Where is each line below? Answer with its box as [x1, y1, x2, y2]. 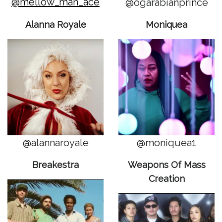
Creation [148, 173, 185, 184]
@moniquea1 [137, 137, 196, 149]
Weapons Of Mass [127, 160, 206, 170]
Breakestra [32, 160, 79, 170]
